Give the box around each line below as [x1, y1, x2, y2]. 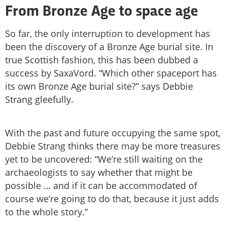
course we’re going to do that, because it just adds [5, 192, 219, 205]
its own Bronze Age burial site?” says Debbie [5, 80, 193, 92]
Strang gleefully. [5, 93, 73, 105]
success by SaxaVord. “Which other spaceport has [5, 66, 217, 79]
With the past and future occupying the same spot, [5, 126, 220, 139]
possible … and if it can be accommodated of [5, 179, 197, 192]
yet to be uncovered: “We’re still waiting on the [5, 153, 203, 165]
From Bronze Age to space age [5, 5, 198, 19]
